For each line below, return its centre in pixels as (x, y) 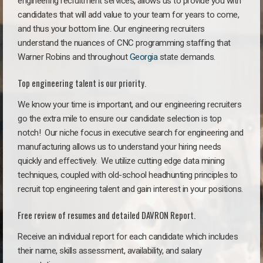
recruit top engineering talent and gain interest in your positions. (130, 189)
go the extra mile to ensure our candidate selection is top (119, 118)
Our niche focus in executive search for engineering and (144, 132)
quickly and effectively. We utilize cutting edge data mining (121, 161)
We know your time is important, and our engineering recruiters (129, 104)
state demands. (186, 57)
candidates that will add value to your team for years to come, (128, 15)
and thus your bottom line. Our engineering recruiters (111, 29)
